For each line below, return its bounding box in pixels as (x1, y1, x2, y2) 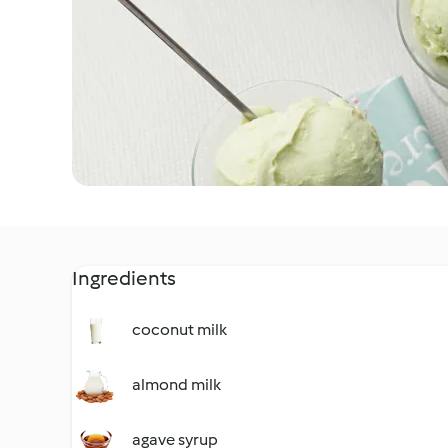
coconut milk (132, 320, 227, 339)
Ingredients (72, 266, 176, 290)
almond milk (132, 375, 221, 394)
